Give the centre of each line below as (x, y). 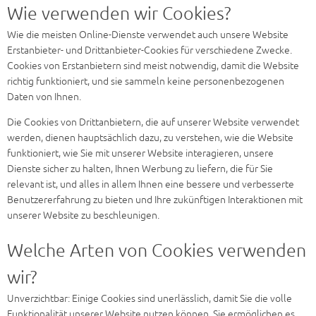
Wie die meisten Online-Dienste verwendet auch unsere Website (148, 35)
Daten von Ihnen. (44, 97)
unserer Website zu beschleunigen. (83, 215)
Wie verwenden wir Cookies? (119, 14)
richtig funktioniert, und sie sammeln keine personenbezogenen (146, 81)
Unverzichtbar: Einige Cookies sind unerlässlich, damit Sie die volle (150, 298)
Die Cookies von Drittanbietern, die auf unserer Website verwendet (153, 122)
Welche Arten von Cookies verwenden (157, 251)
